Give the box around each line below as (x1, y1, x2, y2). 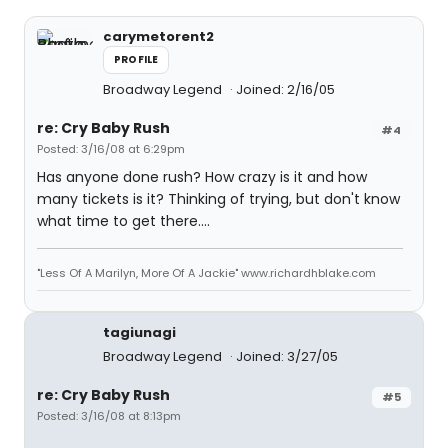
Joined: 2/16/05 (236, 80, 335, 99)
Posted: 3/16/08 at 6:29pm (37, 141, 185, 157)
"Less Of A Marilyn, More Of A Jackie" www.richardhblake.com (37, 265, 376, 281)
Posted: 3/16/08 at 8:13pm (37, 408, 181, 424)
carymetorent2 (103, 27, 214, 46)
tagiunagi (103, 323, 176, 342)
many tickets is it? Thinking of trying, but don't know (37, 189, 400, 209)
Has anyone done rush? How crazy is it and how (37, 167, 367, 187)
